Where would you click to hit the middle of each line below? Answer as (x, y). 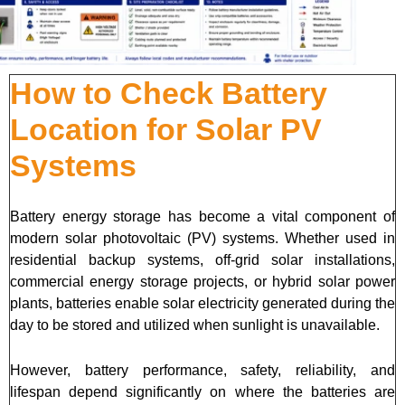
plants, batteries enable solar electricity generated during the (202, 303)
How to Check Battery (169, 93)
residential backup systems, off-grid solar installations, (202, 259)
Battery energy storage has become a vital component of (202, 216)
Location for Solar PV (166, 129)
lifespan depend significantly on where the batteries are (202, 391)
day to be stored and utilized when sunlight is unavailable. (195, 325)
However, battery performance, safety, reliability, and (202, 370)
